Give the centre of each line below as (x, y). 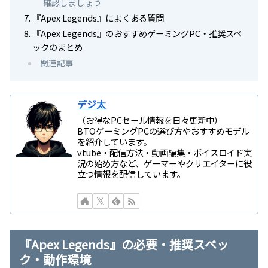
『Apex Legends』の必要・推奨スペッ (124, 244)
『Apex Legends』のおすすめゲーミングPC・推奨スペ (137, 33)
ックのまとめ (58, 47)
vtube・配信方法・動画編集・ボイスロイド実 (165, 152)
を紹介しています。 (115, 141)
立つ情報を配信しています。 (132, 173)
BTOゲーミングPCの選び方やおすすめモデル (164, 130)
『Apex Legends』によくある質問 (98, 17)
